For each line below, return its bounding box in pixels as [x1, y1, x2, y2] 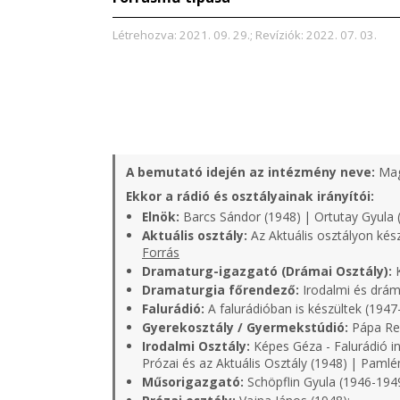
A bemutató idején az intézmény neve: [126, 163, 375, 180]
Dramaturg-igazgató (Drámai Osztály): [142, 262, 392, 279]
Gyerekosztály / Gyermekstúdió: [142, 319, 348, 336]
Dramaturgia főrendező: [142, 281, 299, 298]
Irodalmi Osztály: [142, 337, 250, 354]
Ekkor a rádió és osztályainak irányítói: [126, 187, 374, 204]
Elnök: [142, 208, 179, 225]
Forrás [142, 244, 179, 261]
